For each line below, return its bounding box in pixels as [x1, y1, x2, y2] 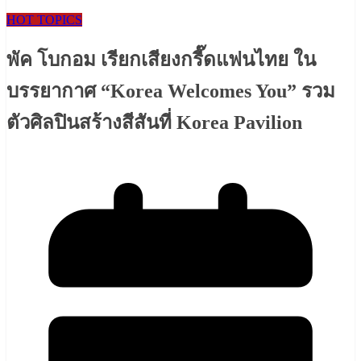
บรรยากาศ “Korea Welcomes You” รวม [6, 81, 335, 102]
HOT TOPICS [6, 13, 82, 27]
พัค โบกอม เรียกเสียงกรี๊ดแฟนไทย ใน [6, 49, 316, 71]
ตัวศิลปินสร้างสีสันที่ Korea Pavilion [6, 112, 302, 134]
